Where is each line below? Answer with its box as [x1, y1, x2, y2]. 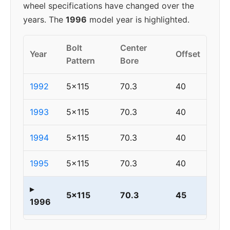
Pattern [66, 55, 95, 66]
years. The [23, 14, 66, 25]
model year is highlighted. [87, 14, 189, 25]
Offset [176, 49, 200, 59]
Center [120, 43, 147, 53]
